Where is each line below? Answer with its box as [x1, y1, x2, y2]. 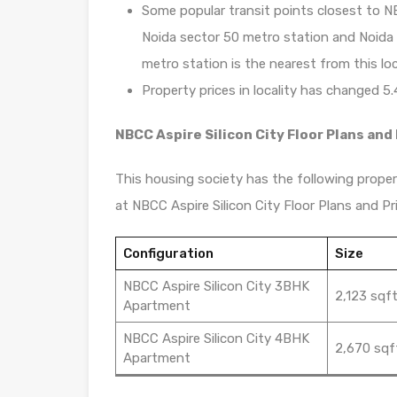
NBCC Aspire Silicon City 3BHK [122, 277, 309, 294]
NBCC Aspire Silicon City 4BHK [122, 330, 309, 346]
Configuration [122, 245, 214, 261]
